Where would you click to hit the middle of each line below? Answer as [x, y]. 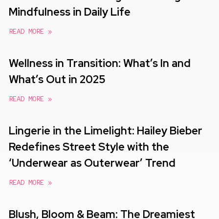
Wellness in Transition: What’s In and [100, 63]
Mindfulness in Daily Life [70, 12]
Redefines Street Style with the [89, 147]
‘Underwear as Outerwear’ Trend [92, 163]
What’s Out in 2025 [57, 79]
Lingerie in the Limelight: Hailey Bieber [106, 131]
